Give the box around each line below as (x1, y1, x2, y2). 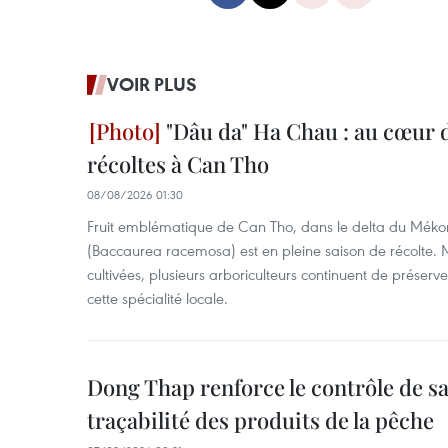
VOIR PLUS (107, 72, 197, 96)
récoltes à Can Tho (87, 149, 269, 179)
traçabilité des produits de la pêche (87, 405, 434, 435)
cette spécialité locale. (87, 288, 228, 308)
